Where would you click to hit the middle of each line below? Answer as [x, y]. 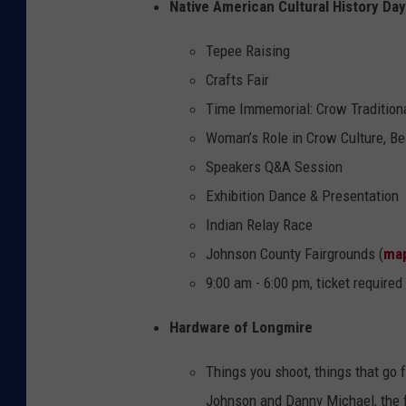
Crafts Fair [237, 79]
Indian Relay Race [259, 224]
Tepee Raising [248, 50]
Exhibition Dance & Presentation [302, 195]
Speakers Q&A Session [274, 166]
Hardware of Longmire [241, 327]
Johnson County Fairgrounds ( [295, 253]
